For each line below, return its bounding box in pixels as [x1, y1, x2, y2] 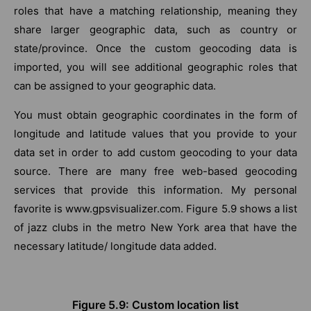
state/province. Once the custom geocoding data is [14, 41, 297, 55]
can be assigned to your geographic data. [14, 78, 216, 92]
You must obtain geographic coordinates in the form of [14, 108, 297, 121]
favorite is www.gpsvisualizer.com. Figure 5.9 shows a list [14, 201, 297, 215]
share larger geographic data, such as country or [14, 22, 297, 36]
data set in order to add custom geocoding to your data [14, 145, 297, 159]
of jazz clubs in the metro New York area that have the [14, 220, 297, 234]
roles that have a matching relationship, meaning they [14, 3, 297, 17]
